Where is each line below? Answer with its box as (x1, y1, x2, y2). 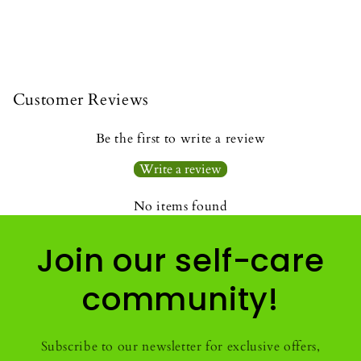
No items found (133, 197, 228, 215)
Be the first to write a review (95, 129, 266, 147)
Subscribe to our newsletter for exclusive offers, (40, 337, 321, 355)
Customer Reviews (12, 88, 149, 110)
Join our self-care (36, 238, 325, 283)
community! (82, 276, 279, 322)
